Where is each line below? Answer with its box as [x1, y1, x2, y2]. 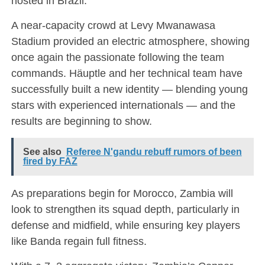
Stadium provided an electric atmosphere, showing [11, 34, 250, 47]
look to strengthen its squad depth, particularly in [11, 202, 240, 215]
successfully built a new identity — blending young [11, 82, 248, 95]
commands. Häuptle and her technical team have [11, 66, 243, 79]
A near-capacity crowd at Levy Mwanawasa [11, 18, 215, 31]
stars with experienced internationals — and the [11, 98, 235, 111]
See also [22, 146, 62, 157]
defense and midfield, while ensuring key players [11, 218, 240, 231]
